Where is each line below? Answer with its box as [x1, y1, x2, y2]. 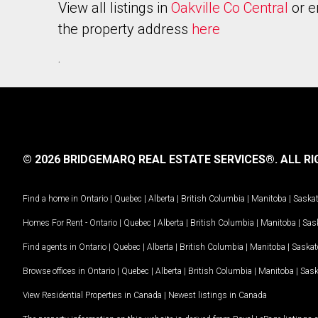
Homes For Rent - [23, 217, 89, 228]
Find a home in [23, 193, 78, 204]
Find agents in [23, 241, 79, 252]
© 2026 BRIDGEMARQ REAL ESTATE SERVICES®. [23, 153, 278, 166]
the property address [58, 21, 192, 38]
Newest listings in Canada [168, 290, 267, 300]
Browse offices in [23, 265, 87, 276]
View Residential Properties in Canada [23, 290, 162, 300]
